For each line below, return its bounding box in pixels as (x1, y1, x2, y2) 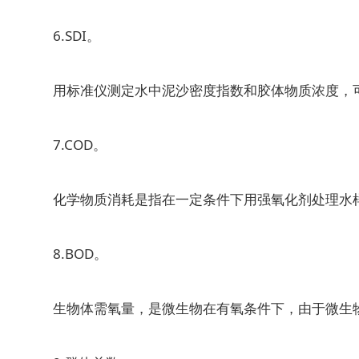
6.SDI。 (40, 26, 100, 45)
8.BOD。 (40, 244, 107, 263)
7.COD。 (40, 135, 107, 154)
